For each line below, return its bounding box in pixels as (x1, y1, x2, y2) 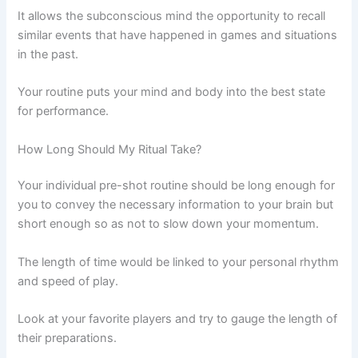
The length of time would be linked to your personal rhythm (18, 254, 340, 269)
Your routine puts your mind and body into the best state (18, 85, 326, 100)
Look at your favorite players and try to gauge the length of (18, 312, 338, 327)
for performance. (18, 104, 109, 119)
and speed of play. (18, 273, 119, 288)
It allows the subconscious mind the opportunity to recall (18, 8, 326, 23)
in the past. (18, 46, 79, 62)
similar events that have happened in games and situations (18, 27, 338, 42)
